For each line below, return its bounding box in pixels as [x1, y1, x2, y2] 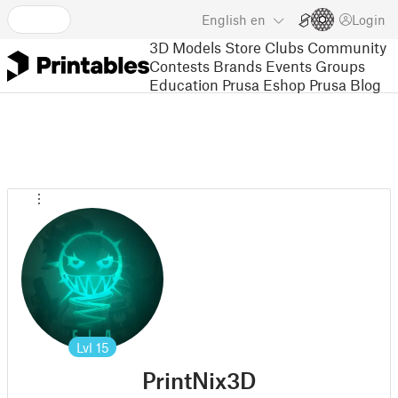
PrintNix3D [141, 367, 257, 394]
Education [149, 75, 219, 93]
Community [307, 37, 386, 56]
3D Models [149, 37, 221, 56]
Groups [315, 56, 365, 75]
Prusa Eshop [222, 75, 306, 93]
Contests [149, 56, 210, 75]
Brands [213, 56, 262, 75]
